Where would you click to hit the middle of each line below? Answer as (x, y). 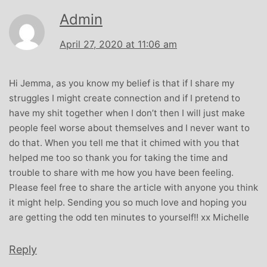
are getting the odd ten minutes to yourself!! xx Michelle (129, 217)
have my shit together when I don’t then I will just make (127, 113)
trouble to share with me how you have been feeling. (121, 172)
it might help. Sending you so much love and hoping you (128, 202)
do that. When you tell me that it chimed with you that (124, 142)
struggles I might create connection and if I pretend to (125, 98)
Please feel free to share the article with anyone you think (133, 187)
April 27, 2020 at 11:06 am (118, 44)
